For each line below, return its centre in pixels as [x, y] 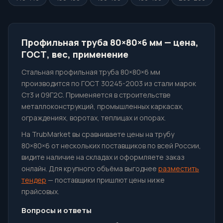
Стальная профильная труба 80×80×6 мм [91, 72]
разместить [179, 168]
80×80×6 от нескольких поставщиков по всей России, [111, 146]
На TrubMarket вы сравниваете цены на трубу [98, 134]
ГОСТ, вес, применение [75, 54]
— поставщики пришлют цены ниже [106, 180]
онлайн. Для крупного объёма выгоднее [90, 168]
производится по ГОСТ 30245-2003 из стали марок [109, 83]
